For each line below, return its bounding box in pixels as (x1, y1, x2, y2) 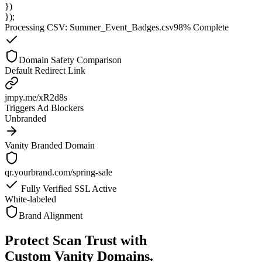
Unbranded (5, 113, 46, 123)
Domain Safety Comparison (19, 54, 122, 65)
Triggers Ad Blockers (5, 102, 84, 113)
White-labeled (5, 194, 56, 204)
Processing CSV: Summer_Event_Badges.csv (5, 22, 174, 32)
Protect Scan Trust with (5, 232, 147, 248)
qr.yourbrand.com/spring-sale (5, 167, 112, 177)
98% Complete (174, 22, 229, 32)
